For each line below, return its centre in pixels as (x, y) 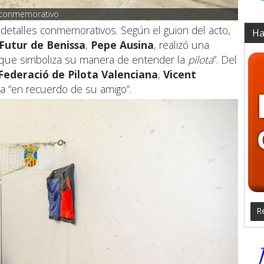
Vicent (180, 75)
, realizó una (181, 45)
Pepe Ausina (122, 45)
